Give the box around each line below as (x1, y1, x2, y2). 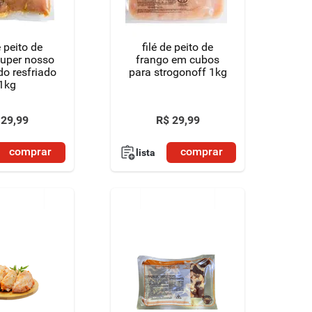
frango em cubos (136, 53, 220, 66)
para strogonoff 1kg (128, 65, 227, 79)
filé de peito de (142, 40, 214, 54)
